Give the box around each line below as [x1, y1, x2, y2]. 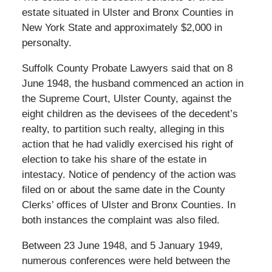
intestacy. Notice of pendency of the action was [21, 168, 236, 180]
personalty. [21, 36, 72, 49]
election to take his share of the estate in [21, 153, 206, 165]
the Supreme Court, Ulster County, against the [21, 92, 231, 104]
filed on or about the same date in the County [21, 183, 225, 195]
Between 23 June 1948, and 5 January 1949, [21, 239, 223, 251]
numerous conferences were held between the [21, 254, 230, 267]
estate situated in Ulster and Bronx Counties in [21, 6, 233, 18]
